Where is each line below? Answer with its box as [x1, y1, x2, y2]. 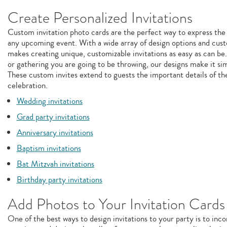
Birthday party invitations [16, 173, 102, 186]
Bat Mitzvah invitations [16, 158, 94, 170]
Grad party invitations [16, 110, 90, 123]
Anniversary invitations [16, 126, 93, 139]
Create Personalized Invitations [8, 7, 193, 28]
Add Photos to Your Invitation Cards [8, 194, 225, 215]
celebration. [8, 79, 48, 92]
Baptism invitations [16, 142, 81, 155]
